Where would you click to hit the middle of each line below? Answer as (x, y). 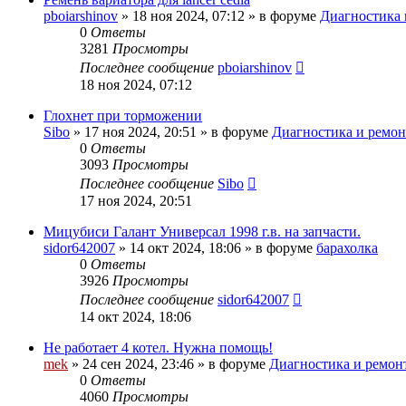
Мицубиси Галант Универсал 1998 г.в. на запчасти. (202, 231)
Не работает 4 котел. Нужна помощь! (158, 347)
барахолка (347, 247)
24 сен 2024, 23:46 (138, 363)
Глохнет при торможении (123, 115)
